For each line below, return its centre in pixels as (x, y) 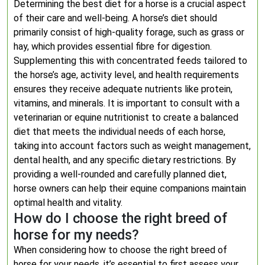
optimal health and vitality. (68, 203)
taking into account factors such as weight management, (132, 146)
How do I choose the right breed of (121, 218)
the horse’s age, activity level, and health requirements (126, 75)
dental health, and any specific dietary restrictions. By (125, 160)
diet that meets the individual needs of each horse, (119, 132)
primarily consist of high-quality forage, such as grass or (129, 32)
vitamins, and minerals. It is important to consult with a (127, 103)
